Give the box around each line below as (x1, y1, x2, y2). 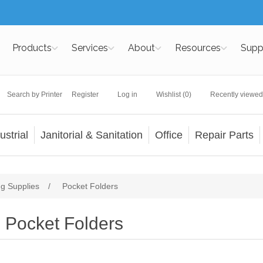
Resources (174, 42, 221, 53)
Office (154, 129, 183, 141)
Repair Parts (194, 129, 254, 141)
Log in (117, 90, 137, 99)
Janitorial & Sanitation (40, 129, 143, 141)
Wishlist (156, 90, 181, 99)
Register (71, 90, 99, 99)
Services (71, 42, 108, 53)
